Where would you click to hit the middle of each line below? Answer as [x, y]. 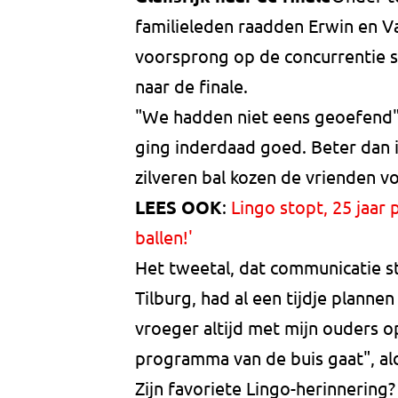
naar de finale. [191, 86]
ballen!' [164, 237]
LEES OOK [179, 207]
